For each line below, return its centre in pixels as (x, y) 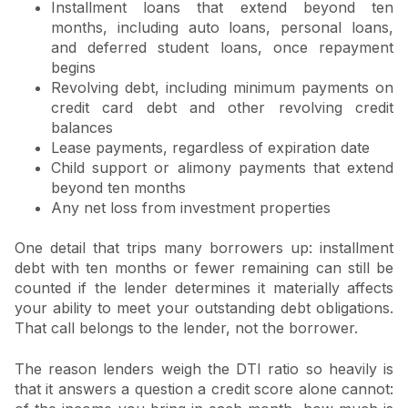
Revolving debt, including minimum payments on (222, 87)
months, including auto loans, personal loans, (222, 27)
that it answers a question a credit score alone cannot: (204, 388)
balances (82, 127)
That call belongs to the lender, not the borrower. (186, 328)
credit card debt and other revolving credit (222, 107)
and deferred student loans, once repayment (222, 47)
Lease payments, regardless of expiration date (210, 147)
